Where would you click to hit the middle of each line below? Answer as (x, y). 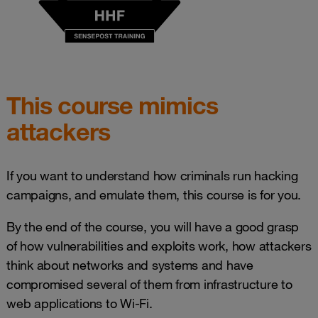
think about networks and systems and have (130, 265)
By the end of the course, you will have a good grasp (153, 226)
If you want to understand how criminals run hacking (152, 175)
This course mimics (112, 105)
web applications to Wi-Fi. (79, 303)
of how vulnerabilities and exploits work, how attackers (159, 246)
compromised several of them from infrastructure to (149, 284)
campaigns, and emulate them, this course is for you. (154, 194)
